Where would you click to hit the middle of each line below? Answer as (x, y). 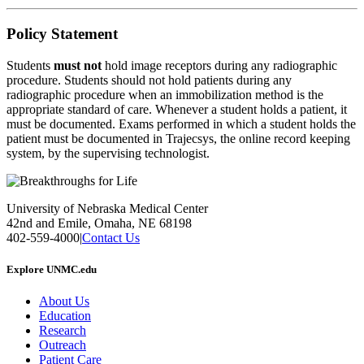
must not (78, 65)
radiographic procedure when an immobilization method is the (165, 94)
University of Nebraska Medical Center (107, 208)
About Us (64, 301)
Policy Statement (62, 33)
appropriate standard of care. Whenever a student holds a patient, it (177, 109)
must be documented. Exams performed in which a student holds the (181, 123)
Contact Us (111, 237)
